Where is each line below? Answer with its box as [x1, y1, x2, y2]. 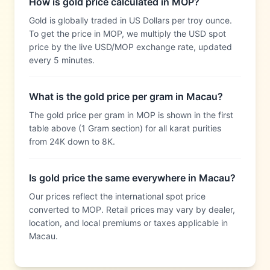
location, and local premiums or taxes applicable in [29, 218, 228, 228]
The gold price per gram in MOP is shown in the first [29, 110, 233, 120]
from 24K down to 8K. [29, 136, 115, 146]
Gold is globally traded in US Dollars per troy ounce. [29, 15, 232, 25]
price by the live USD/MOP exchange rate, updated [29, 42, 232, 52]
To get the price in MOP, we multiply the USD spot [29, 28, 226, 39]
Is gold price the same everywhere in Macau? [29, 172, 236, 184]
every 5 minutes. [29, 55, 95, 65]
